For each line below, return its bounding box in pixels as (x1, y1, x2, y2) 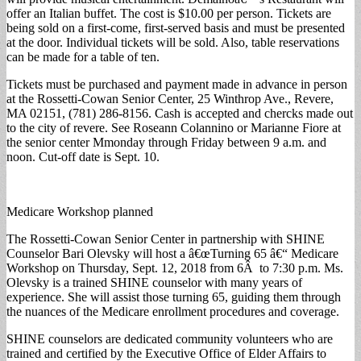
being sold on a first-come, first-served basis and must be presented (6, 20, 345, 35)
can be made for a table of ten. (6, 49, 160, 64)
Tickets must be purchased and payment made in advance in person (6, 77, 347, 91)
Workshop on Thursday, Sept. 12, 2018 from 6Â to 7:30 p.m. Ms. (6, 260, 343, 275)
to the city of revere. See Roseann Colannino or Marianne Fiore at (6, 120, 341, 135)
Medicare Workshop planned (6, 204, 153, 218)
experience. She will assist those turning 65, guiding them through (6, 289, 341, 304)
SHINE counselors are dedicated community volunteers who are (6, 331, 333, 346)
